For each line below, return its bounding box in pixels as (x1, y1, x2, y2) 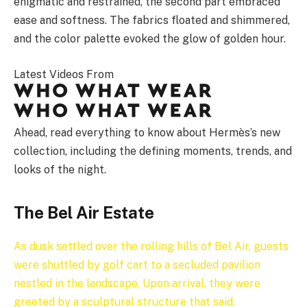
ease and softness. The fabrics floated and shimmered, (14, 14, 290, 27)
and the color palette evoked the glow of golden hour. (14, 32, 286, 46)
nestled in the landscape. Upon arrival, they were (14, 277, 260, 291)
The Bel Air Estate (14, 203, 154, 223)
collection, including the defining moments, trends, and (14, 144, 292, 158)
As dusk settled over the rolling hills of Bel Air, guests (14, 240, 288, 254)
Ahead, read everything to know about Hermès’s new (14, 125, 280, 139)
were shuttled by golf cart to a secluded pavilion (14, 258, 260, 272)
